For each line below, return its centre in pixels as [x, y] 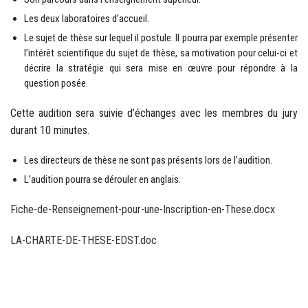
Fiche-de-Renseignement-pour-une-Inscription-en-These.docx [143, 209]
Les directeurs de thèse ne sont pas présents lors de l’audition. [148, 160]
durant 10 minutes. [50, 130]
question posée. [56, 83]
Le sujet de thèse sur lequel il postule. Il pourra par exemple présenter [161, 37]
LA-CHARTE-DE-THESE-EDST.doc [84, 240]
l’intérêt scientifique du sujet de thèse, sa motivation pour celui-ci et [161, 53]
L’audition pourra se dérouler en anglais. [102, 179]
